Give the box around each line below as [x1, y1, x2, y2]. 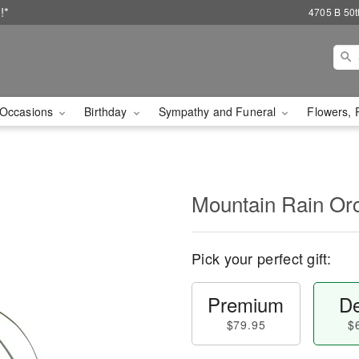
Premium [208, 290, 284, 318]
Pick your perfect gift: [192, 248, 331, 268]
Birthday [84, 103, 131, 119]
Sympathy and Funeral [158, 103, 280, 119]
